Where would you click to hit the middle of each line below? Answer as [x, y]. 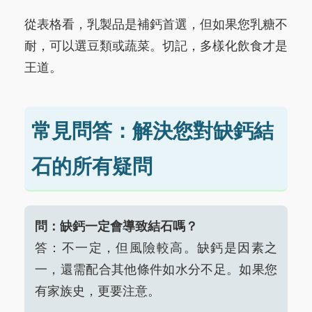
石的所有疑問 [92, 166]
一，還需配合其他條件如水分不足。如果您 [156, 269]
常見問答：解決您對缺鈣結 [153, 131]
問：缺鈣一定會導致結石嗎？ [116, 226]
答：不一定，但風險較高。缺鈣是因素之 [156, 248]
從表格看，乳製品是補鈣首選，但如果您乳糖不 [156, 24]
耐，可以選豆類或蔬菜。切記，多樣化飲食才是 [156, 46]
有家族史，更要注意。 [97, 291]
